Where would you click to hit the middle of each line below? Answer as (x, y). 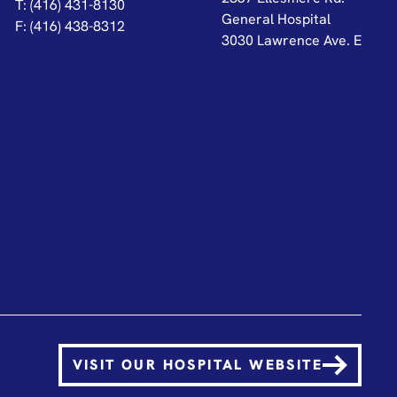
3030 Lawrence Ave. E (291, 40)
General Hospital (276, 19)
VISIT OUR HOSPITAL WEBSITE (197, 365)
